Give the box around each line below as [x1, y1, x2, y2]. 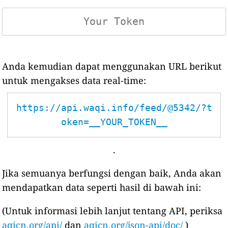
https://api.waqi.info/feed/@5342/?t [16, 102, 212, 113]
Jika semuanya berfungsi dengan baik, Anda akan [2, 167, 222, 179]
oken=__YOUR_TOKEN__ [61, 117, 167, 127]
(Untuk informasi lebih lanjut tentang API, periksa [2, 205, 223, 217]
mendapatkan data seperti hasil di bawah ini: [2, 181, 202, 193]
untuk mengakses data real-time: [2, 74, 147, 87]
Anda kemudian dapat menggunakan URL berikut [2, 60, 222, 72]
